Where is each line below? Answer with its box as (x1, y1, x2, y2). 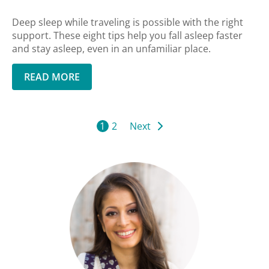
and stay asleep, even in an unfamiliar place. (12, 42, 211, 55)
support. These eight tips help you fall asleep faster (12, 29, 243, 42)
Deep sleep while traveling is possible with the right (12, 16, 243, 29)
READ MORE (24, 70, 80, 83)
